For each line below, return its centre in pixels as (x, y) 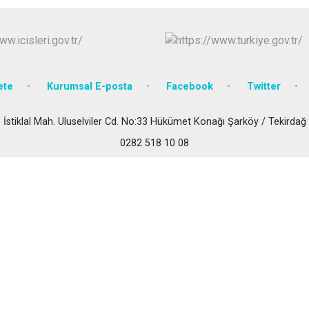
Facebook (190, 86)
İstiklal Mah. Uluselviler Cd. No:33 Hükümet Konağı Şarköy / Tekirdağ (154, 121)
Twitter (264, 86)
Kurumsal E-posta (90, 86)
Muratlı (256, 37)
